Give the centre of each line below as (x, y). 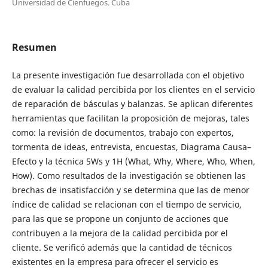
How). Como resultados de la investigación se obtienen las (129, 176)
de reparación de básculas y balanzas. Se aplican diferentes (132, 104)
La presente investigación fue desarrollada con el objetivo (128, 75)
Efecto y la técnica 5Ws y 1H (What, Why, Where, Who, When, (133, 162)
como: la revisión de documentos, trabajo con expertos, (123, 133)
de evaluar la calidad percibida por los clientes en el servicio (133, 90)
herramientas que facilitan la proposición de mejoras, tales (130, 118)
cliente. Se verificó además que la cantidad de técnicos (122, 248)
